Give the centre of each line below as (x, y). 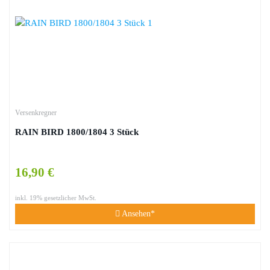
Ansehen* (137, 214)
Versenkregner (36, 113)
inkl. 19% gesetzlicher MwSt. (56, 198)
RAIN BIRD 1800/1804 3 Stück (77, 132)
